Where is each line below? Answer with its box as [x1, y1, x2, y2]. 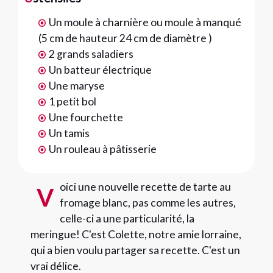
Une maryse [48, 79, 105, 92]
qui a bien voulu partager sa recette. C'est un [30, 244, 240, 257]
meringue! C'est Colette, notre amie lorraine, [30, 228, 241, 241]
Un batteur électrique [48, 63, 152, 76]
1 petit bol [48, 95, 96, 108]
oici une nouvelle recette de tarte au [60, 180, 231, 193]
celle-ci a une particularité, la [60, 212, 194, 225]
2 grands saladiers [48, 48, 133, 60]
